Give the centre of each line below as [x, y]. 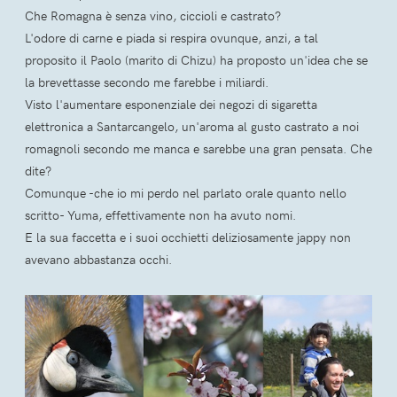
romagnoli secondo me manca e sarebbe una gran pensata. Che [198, 148]
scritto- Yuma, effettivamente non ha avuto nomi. [160, 214]
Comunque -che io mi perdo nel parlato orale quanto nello [186, 192]
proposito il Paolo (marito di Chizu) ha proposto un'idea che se [196, 59]
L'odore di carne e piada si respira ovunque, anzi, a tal [171, 37]
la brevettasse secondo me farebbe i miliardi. [147, 82]
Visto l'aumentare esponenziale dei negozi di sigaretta [171, 104]
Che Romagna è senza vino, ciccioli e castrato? [153, 15]
